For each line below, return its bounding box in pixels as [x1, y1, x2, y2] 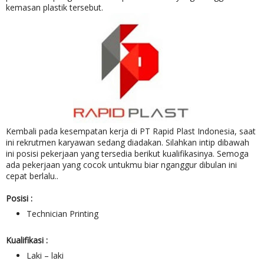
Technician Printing [27, 208, 98, 219]
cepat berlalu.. [6, 170, 58, 181]
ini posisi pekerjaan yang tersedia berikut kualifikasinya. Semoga [6, 148, 249, 159]
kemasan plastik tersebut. [6, 2, 103, 13]
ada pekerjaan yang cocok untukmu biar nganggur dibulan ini [6, 159, 237, 170]
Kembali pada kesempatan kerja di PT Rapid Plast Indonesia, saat [6, 126, 256, 137]
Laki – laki [27, 250, 64, 261]
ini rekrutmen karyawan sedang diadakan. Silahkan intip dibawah [6, 137, 249, 148]
